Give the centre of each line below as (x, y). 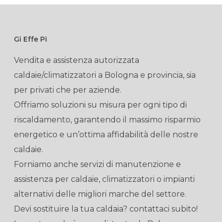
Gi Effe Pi (30, 39)
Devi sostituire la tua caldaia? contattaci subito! (106, 209)
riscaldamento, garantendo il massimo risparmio (107, 120)
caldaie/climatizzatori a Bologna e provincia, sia (105, 75)
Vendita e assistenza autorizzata (77, 60)
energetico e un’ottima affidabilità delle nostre (106, 135)
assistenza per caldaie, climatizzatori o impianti (104, 179)
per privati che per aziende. (68, 90)
